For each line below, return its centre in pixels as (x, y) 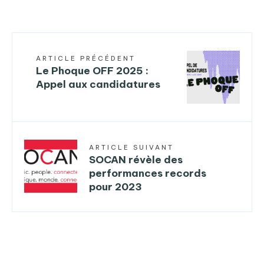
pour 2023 (115, 187)
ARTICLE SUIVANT (131, 147)
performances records (148, 173)
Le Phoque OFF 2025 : (92, 70)
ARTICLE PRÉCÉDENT (86, 58)
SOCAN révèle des (136, 159)
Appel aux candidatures (98, 84)
